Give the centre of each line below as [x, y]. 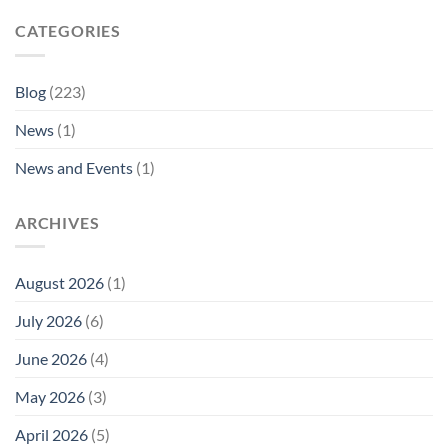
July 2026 [48, 321]
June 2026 [51, 359]
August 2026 [59, 283]
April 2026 [51, 435]
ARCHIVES [57, 222]
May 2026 [50, 397]
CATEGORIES [68, 31]
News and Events [74, 167]
